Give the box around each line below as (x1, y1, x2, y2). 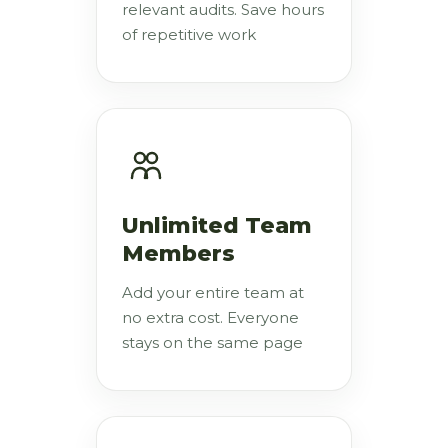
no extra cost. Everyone (122, 308, 299, 327)
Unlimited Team (122, 212, 312, 239)
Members (122, 240, 235, 267)
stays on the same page (122, 333, 303, 352)
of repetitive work (122, 25, 256, 44)
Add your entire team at (122, 283, 304, 302)
